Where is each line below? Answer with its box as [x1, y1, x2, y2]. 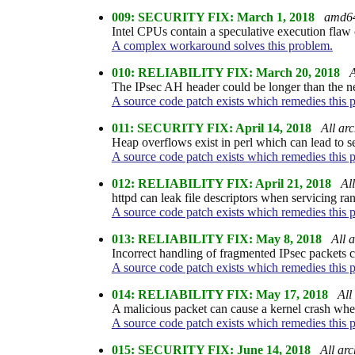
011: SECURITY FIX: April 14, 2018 [111, 120, 311, 135]
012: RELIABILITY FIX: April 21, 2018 [111, 176, 331, 190]
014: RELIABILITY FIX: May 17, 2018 [111, 287, 328, 301]
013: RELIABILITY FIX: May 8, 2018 [111, 231, 322, 246]
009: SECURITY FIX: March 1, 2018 [111, 10, 315, 24]
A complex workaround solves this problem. [111, 38, 333, 52]
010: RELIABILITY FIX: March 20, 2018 [111, 65, 340, 79]
